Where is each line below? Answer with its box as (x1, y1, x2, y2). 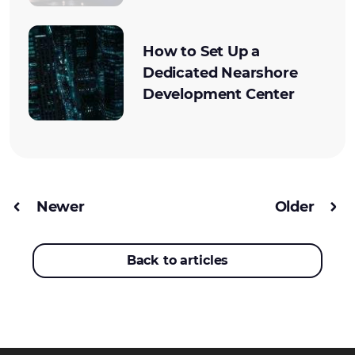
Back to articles (126, 253, 229, 268)
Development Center (143, 85, 295, 103)
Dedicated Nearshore (143, 63, 298, 82)
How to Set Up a (143, 42, 261, 60)
